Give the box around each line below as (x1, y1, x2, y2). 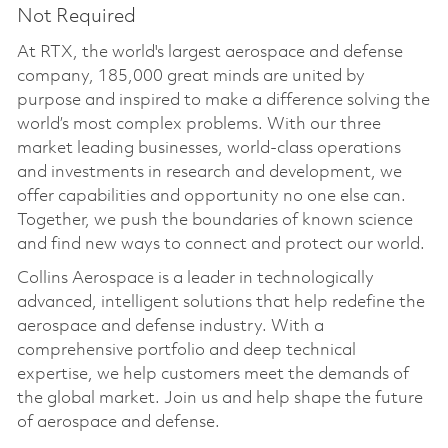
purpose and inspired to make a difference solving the (16, 91, 430, 109)
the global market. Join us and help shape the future (16, 389, 423, 407)
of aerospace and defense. (16, 413, 220, 431)
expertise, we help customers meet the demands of (16, 365, 409, 383)
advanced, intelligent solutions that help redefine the (16, 293, 425, 311)
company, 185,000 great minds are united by (16, 67, 365, 85)
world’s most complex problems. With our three (16, 115, 381, 133)
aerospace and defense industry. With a (16, 317, 324, 335)
